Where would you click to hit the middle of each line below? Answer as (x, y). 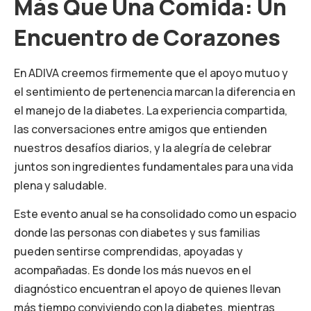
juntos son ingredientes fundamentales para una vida (153, 166)
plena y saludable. (60, 185)
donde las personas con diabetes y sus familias (137, 233)
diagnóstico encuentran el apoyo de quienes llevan (147, 289)
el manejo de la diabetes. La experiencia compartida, (151, 110)
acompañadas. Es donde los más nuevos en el (133, 270)
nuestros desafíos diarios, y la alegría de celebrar (143, 148)
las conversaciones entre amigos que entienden (140, 129)
